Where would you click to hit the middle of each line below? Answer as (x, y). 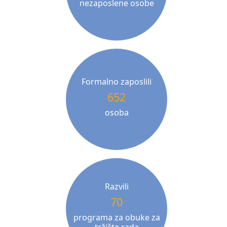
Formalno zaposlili (117, 82)
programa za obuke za (117, 217)
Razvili (117, 186)
